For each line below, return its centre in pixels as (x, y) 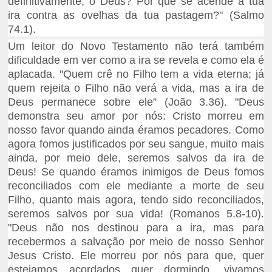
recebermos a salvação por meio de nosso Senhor (136, 242)
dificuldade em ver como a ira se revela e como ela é (136, 60)
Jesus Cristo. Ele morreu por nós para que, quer (136, 256)
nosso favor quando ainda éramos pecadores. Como (136, 130)
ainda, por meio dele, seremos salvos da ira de (136, 158)
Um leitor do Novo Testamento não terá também (136, 46)
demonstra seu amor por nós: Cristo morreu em (136, 116)
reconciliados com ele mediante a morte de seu (136, 186)
